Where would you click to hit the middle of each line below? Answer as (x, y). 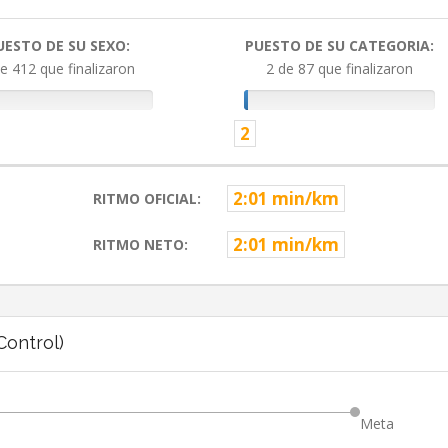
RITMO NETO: (140, 245)
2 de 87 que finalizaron (340, 69)
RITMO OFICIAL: (146, 199)
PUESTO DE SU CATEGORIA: (340, 46)
